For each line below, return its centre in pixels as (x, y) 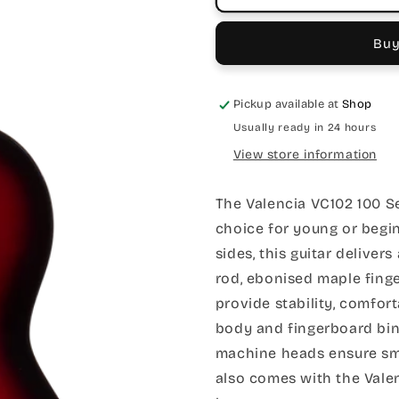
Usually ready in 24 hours (305, 127)
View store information (305, 155)
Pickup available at (287, 104)
